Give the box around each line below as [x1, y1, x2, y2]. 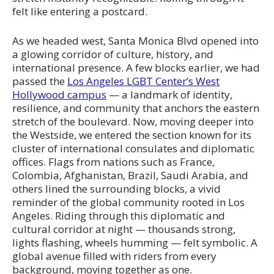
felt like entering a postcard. [12, 4, 147, 18]
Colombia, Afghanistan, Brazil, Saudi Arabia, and [12, 168, 248, 182]
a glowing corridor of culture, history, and [12, 46, 213, 61]
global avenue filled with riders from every [12, 248, 217, 263]
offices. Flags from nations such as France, [12, 154, 215, 169]
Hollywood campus [12, 87, 106, 102]
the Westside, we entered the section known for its [12, 127, 251, 142]
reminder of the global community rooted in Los [12, 194, 245, 209]
